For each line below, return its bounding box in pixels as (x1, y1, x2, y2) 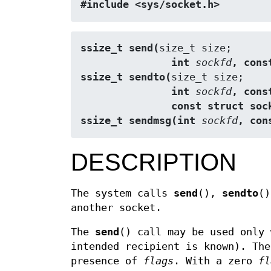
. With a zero (174, 255, 258, 267)
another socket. (71, 202, 162, 214)
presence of (71, 255, 143, 267)
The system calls (71, 188, 174, 200)
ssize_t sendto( (80, 71, 171, 83)
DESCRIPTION (71, 149, 237, 176)
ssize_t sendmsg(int (80, 115, 201, 127)
